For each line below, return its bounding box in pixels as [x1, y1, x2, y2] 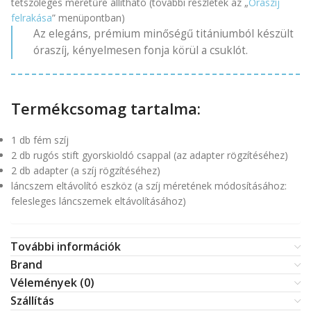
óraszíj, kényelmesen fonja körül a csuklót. [33, 43, 248, 58]
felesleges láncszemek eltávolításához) [11, 194, 186, 208]
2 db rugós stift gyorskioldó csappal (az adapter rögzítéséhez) [11, 149, 288, 162]
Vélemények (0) [10, 275, 94, 291]
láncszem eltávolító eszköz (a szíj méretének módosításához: [11, 179, 287, 193]
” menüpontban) [52, 11, 125, 25]
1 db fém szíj [11, 133, 69, 147]
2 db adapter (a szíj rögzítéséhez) [11, 164, 160, 178]
